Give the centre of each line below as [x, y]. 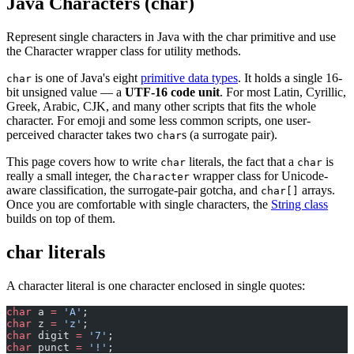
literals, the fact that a [241, 161]
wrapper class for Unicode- [259, 175]
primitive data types [189, 77]
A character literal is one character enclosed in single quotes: [156, 285]
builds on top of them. [61, 218]
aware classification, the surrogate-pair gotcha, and [134, 190]
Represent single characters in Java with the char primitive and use [171, 36]
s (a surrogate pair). [230, 134]
